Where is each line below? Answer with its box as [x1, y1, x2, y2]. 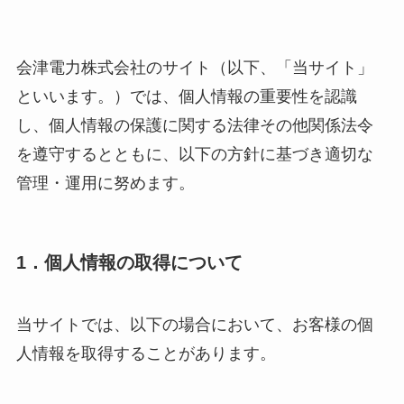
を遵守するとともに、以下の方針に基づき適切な [15, 144, 373, 163]
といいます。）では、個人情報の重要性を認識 [15, 87, 357, 106]
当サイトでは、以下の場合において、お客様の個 [15, 316, 373, 335]
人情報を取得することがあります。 [15, 344, 276, 363]
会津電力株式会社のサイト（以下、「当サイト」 [15, 58, 373, 77]
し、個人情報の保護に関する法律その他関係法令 [15, 115, 373, 134]
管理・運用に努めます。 [15, 173, 195, 192]
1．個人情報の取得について [15, 252, 243, 273]
